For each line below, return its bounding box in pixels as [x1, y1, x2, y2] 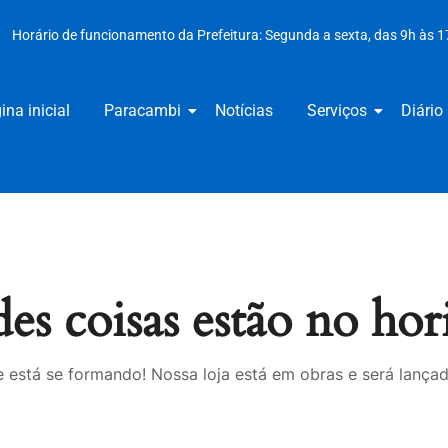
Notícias [215, 101, 274, 120]
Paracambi [104, 101, 182, 120]
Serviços [307, 101, 368, 120]
